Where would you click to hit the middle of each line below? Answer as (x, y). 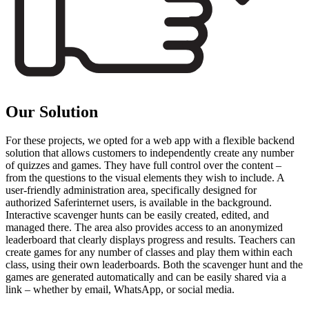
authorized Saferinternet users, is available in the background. (139, 203)
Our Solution (52, 111)
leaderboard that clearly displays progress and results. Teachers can (150, 240)
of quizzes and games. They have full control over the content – (143, 166)
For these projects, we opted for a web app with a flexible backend (150, 141)
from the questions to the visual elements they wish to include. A (145, 178)
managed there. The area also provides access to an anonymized (144, 228)
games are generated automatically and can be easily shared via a (146, 277)
